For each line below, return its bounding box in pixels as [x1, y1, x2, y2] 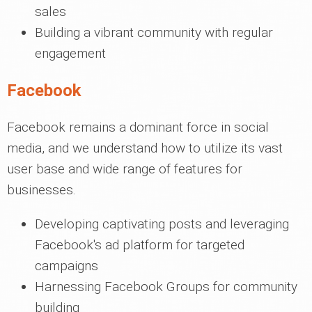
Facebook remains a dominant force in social [7, 119, 269, 135]
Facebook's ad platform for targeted [35, 237, 244, 253]
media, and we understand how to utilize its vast [7, 140, 283, 156]
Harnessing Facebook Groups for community [35, 279, 297, 295]
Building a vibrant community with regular [35, 24, 273, 40]
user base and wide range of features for [7, 161, 242, 177]
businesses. [7, 182, 76, 198]
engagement [35, 45, 106, 61]
